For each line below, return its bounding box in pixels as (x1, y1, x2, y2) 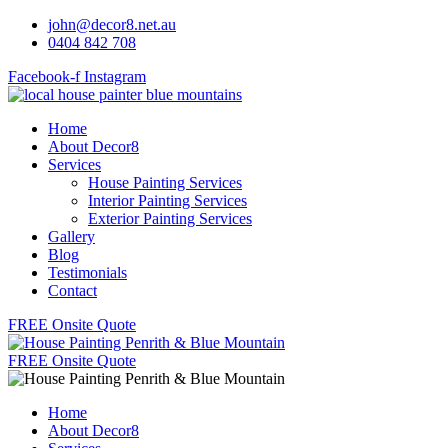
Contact (48, 282, 97, 299)
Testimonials (48, 264, 127, 281)
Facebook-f (8, 68, 80, 85)
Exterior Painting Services (88, 210, 252, 227)
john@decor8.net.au (48, 16, 176, 33)
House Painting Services (88, 174, 242, 191)
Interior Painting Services (88, 192, 247, 209)
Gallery (48, 228, 95, 245)
